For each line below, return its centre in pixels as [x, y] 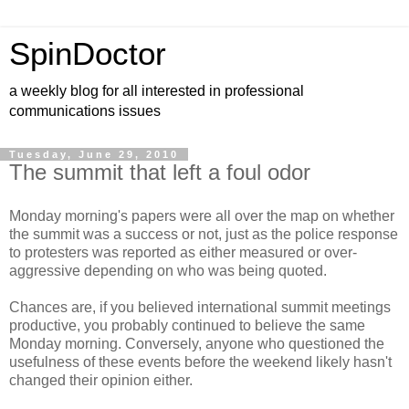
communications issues [85, 111]
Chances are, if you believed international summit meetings [200, 307]
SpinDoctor [88, 54]
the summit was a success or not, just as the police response [204, 234]
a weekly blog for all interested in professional [157, 91]
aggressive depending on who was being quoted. [168, 270]
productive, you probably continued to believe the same [187, 325]
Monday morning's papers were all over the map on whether [202, 215]
